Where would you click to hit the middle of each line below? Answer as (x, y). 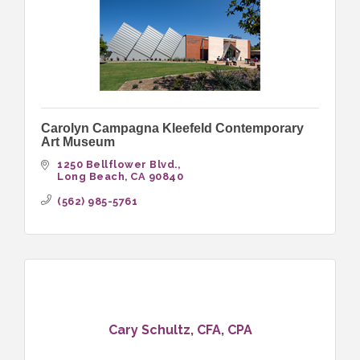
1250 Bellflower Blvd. (117, 165)
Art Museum (78, 142)
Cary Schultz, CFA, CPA (180, 329)
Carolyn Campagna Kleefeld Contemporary (172, 129)
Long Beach (91, 177)
